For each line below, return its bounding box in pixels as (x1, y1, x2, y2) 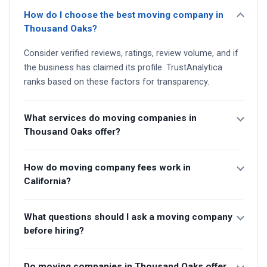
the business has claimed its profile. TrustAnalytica (24, 62, 222, 73)
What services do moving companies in (24, 112, 197, 123)
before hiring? (24, 225, 84, 236)
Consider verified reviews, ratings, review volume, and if (24, 48, 238, 58)
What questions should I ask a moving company (24, 211, 232, 222)
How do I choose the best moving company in (24, 9, 223, 20)
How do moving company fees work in (24, 162, 191, 173)
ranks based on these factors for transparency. (24, 76, 209, 87)
